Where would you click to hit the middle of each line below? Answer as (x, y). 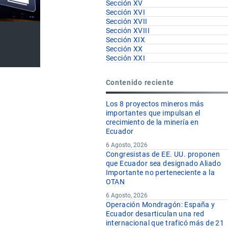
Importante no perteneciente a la (160, 173)
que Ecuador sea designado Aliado (163, 164)
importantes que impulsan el (153, 113)
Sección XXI (125, 58)
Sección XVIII (128, 31)
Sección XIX (125, 40)
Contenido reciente (140, 82)
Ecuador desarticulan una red (155, 214)
